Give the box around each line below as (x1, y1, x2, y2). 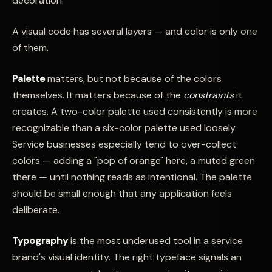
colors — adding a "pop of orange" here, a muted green (12, 154, 255, 167)
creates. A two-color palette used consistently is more (12, 105, 257, 118)
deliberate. (12, 203, 59, 216)
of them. (12, 41, 49, 54)
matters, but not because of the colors (45, 72, 222, 85)
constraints (183, 89, 234, 101)
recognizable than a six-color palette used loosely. (12, 121, 237, 134)
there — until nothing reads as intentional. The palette (12, 171, 252, 183)
